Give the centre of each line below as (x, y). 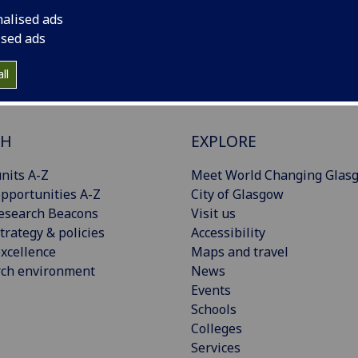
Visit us (213, 213)
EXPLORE (224, 141)
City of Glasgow (237, 194)
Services (216, 347)
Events (211, 290)
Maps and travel (240, 251)
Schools (214, 309)
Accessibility (228, 232)
